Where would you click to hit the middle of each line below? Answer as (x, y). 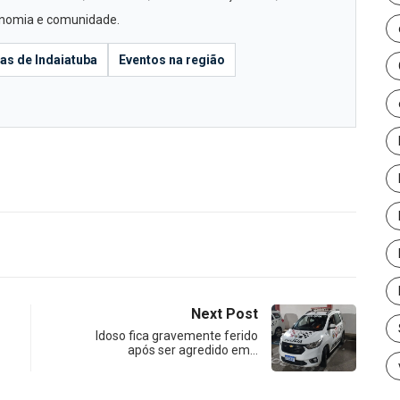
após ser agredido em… (193, 350)
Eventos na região (172, 59)
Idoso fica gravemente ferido (177, 335)
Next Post (225, 313)
